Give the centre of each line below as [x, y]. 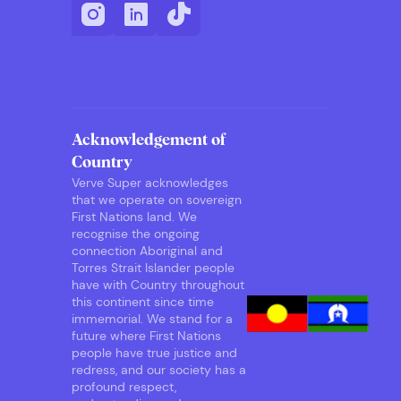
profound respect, [124, 387]
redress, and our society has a [159, 370]
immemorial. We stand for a [152, 319]
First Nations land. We [134, 217]
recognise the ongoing [136, 234]
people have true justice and [154, 353]
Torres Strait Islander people [153, 268]
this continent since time [143, 302]
